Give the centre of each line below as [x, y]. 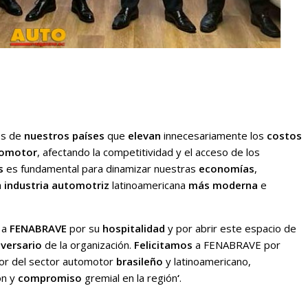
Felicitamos [163, 244]
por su [85, 228]
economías [227, 168]
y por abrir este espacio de [231, 228]
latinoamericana [149, 185]
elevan [146, 135]
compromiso [50, 277]
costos [283, 135]
